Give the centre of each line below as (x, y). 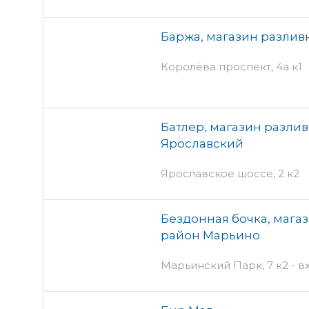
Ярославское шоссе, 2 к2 (230, 173)
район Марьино (210, 235)
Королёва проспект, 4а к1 (231, 66)
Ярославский (202, 143)
